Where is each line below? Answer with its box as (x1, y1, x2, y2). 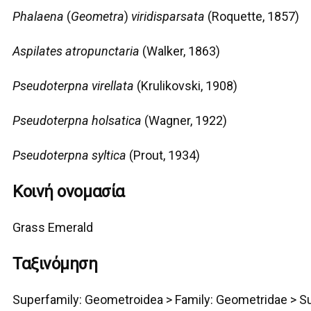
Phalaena (12, 9, 65, 24)
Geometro (82, 292, 141, 308)
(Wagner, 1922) (142, 113, 228, 128)
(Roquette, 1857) (205, 9, 300, 24)
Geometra (71, 9, 125, 24)
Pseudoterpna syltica (12, 148, 127, 163)
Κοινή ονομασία (12, 182, 125, 202)
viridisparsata (131, 9, 205, 24)
